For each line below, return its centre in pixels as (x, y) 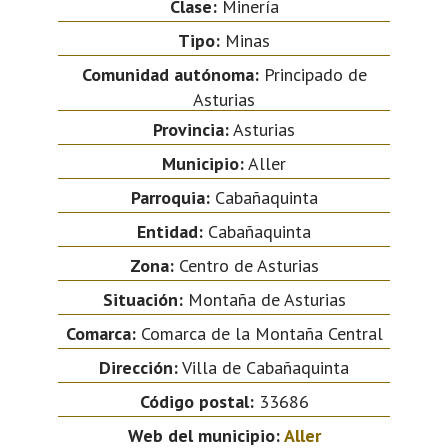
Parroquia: (170, 197)
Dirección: (138, 367)
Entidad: (170, 231)
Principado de (312, 74)
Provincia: (191, 129)
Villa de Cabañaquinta (263, 367)
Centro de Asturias (246, 265)
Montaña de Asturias (264, 299)
